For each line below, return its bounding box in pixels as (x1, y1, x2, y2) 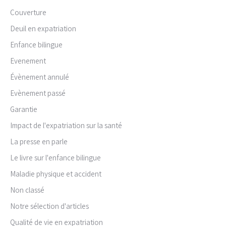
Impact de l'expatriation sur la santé (10, 121, 122, 130)
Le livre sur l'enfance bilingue (10, 153, 101, 162)
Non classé (10, 185, 44, 195)
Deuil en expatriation (10, 24, 76, 33)
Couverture (10, 8, 46, 17)
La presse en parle (10, 137, 68, 146)
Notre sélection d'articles (10, 201, 89, 211)
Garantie (10, 104, 37, 114)
